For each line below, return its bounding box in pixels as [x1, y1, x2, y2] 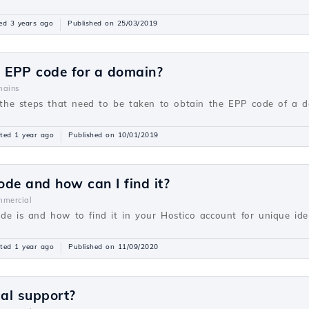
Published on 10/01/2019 [68, 130, 159, 139]
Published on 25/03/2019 [68, 19, 158, 28]
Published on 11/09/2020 [68, 242, 159, 251]
